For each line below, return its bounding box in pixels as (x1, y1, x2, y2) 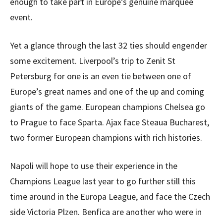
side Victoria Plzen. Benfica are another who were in (10, 206, 202, 218)
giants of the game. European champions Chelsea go (10, 101, 205, 112)
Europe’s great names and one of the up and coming (10, 86, 204, 97)
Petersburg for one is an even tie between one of (10, 70, 191, 82)
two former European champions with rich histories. (10, 132, 202, 143)
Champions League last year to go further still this (10, 175, 196, 187)
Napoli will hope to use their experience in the (10, 160, 177, 171)
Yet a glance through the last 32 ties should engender (10, 40, 207, 51)
